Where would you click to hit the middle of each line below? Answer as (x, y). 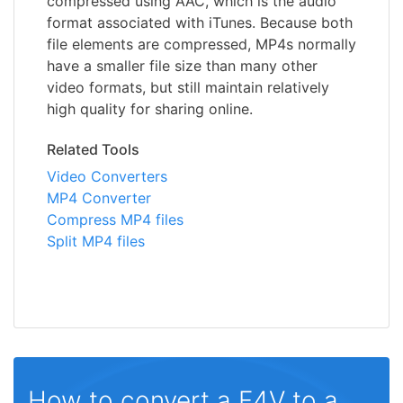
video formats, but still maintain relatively (188, 87)
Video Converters (107, 176)
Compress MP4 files (115, 219)
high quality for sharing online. (150, 108)
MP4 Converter (99, 197)
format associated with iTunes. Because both (200, 22)
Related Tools (93, 149)
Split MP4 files (96, 241)
